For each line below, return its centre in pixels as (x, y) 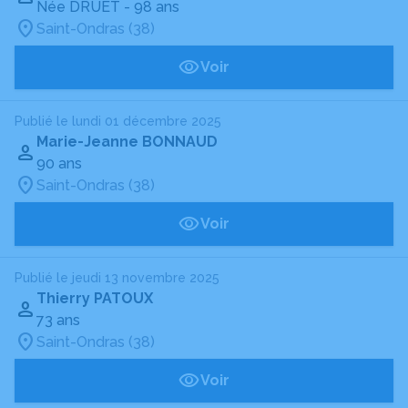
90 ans (59, 163)
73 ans (58, 320)
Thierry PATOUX (95, 298)
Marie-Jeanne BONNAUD (127, 142)
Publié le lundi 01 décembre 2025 (118, 121)
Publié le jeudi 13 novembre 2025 (117, 278)
